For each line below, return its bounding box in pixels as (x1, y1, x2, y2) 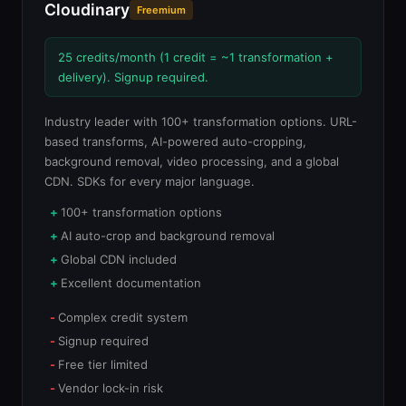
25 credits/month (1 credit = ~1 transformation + (58, 50, 333, 64)
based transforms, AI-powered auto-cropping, (44, 134, 306, 149)
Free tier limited (58, 357, 148, 372)
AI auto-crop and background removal (61, 228, 275, 243)
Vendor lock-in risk (58, 381, 163, 395)
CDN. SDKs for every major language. (44, 174, 255, 188)
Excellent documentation (61, 275, 201, 290)
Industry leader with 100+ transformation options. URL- (44, 114, 357, 129)
